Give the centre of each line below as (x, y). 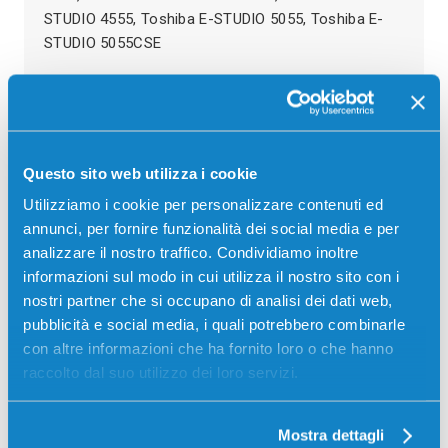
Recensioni (67, 128)
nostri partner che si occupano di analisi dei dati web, (208, 300)
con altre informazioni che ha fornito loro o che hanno (208, 348)
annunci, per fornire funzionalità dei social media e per (211, 228)
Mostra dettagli (331, 435)
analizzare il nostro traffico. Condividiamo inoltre (191, 252)
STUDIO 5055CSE (103, 42)
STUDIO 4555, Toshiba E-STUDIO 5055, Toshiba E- (214, 18)
